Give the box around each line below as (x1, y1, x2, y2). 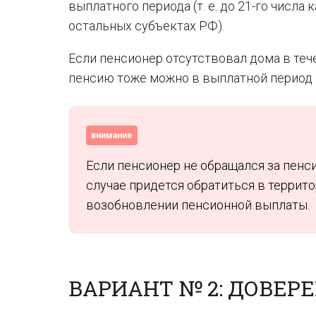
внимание (91, 130, 133, 140)
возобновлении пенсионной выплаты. (86, 197, 310, 212)
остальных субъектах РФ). (68, 18, 224, 33)
